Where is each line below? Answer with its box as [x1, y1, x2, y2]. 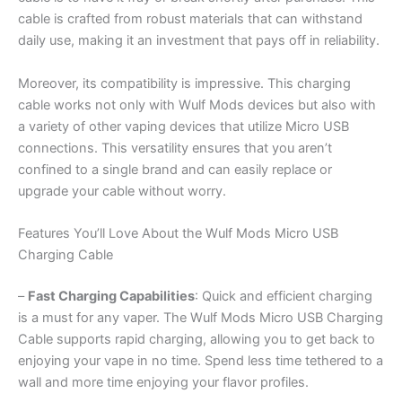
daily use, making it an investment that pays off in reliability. [18, 32, 380, 49]
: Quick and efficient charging [195, 287, 372, 304]
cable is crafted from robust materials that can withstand [18, 11, 363, 28]
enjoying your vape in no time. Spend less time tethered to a [18, 352, 383, 369]
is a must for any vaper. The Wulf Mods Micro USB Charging [18, 309, 383, 326]
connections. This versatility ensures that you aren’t [18, 139, 332, 156]
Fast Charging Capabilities [28, 287, 195, 304]
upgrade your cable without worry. [18, 182, 226, 199]
